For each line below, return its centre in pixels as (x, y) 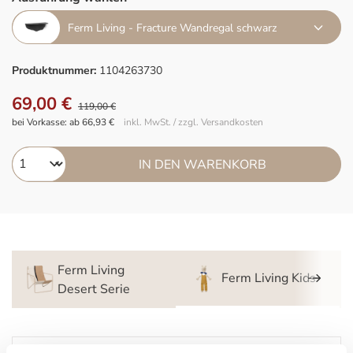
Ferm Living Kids (268, 278)
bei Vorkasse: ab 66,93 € (63, 122)
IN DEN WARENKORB (203, 164)
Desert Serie (93, 289)
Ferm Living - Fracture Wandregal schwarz (172, 28)
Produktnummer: (56, 71)
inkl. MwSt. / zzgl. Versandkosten (193, 122)
